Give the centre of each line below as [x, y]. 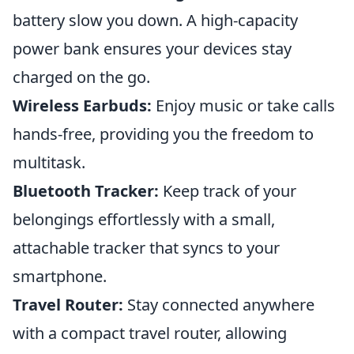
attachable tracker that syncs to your [146, 248]
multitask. [49, 162]
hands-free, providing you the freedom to [163, 134]
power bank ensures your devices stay [152, 49]
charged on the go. [81, 77]
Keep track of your [228, 191]
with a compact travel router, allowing [150, 333]
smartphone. [60, 276]
